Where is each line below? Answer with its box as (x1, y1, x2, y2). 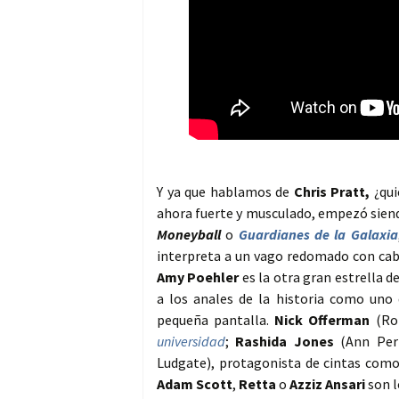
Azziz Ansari (289, 375, 365, 394)
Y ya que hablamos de (157, 183, 294, 201)
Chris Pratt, (293, 183, 370, 201)
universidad (157, 332, 225, 351)
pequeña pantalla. (157, 311, 275, 330)
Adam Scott (157, 375, 232, 394)
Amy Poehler (157, 268, 240, 287)
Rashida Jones (235, 332, 334, 351)
